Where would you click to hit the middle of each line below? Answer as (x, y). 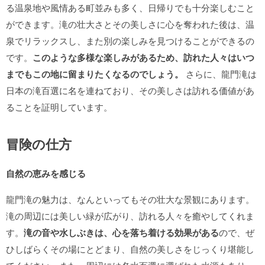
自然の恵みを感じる (46, 173)
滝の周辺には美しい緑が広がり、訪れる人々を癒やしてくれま (130, 216)
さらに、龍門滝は (220, 74)
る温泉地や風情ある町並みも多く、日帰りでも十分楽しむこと (130, 7)
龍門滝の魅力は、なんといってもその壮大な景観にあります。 (130, 199)
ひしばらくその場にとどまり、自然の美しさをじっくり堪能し (130, 249)
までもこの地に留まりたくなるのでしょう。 (95, 74)
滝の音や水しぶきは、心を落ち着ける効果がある (121, 232)
